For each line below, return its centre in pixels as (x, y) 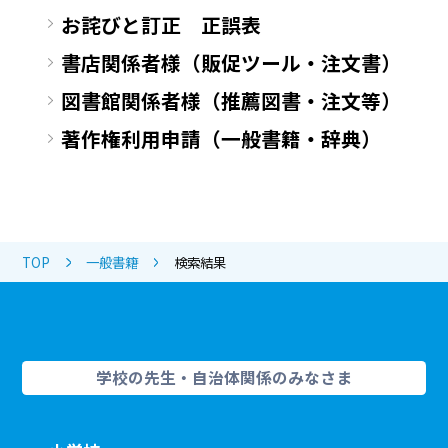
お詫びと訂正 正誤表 (161, 24)
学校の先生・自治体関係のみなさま (224, 378)
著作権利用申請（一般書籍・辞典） (221, 139)
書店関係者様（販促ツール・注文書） (231, 63)
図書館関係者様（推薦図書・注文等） (231, 101)
